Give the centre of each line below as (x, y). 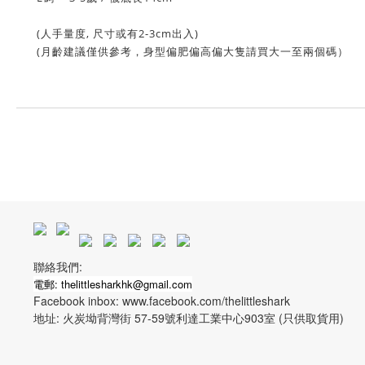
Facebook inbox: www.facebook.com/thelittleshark (163, 301)
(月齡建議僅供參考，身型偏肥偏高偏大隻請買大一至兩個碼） (193, 51)
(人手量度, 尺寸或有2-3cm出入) (118, 33)
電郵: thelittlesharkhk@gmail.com (113, 284)
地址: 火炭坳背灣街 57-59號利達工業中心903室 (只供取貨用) (189, 318)
